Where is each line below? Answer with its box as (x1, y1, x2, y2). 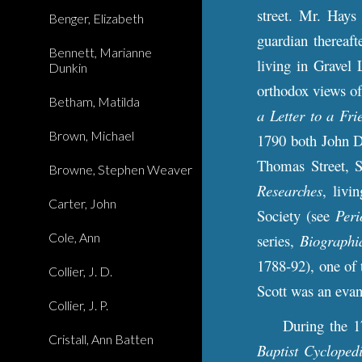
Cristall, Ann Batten (48, 331, 154, 347)
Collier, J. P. (48, 297, 108, 313)
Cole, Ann (48, 229, 100, 245)
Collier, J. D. (48, 263, 112, 279)
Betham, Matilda (48, 94, 140, 109)
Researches (257, 180, 323, 200)
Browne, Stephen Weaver (48, 162, 192, 177)
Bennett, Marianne (48, 44, 152, 60)
